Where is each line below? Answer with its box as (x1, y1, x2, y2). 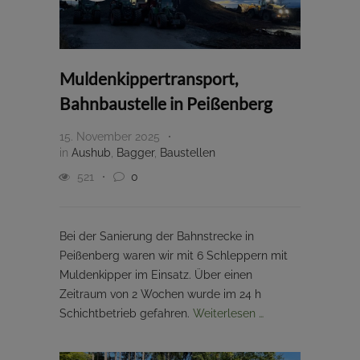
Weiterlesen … (193, 306, 264, 320)
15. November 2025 (59, 129, 160, 143)
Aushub (72, 145, 111, 159)
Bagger (117, 145, 154, 159)
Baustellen (160, 145, 215, 159)
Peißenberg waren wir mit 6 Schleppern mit (59, 248, 288, 262)
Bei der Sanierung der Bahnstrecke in (59, 229, 254, 243)
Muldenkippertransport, (59, 67, 238, 88)
